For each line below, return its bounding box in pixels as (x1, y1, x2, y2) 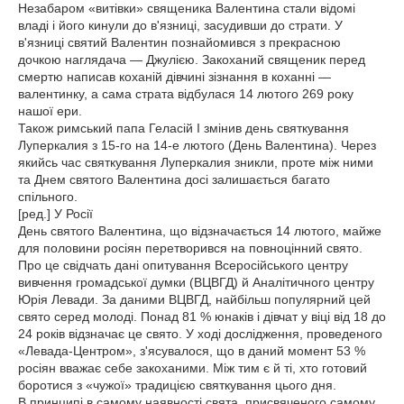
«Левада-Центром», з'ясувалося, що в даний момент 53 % (18, 344, 365, 358)
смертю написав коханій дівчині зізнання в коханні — (18, 69, 331, 84)
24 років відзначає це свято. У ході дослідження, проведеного (18, 326, 382, 341)
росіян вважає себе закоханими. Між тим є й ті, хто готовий (18, 361, 367, 375)
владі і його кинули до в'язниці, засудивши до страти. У (18, 18, 343, 32)
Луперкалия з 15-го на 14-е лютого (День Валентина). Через (18, 138, 376, 152)
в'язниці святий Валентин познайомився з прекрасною (18, 35, 341, 50)
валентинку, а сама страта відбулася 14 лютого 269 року (18, 87, 353, 101)
